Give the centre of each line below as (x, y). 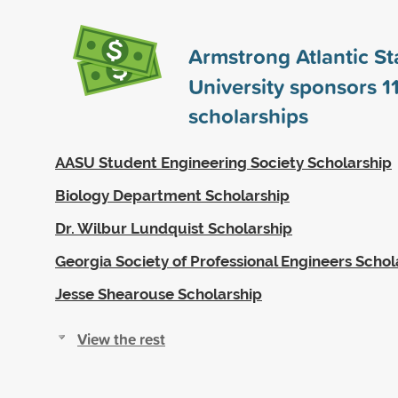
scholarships (248, 115)
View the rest (121, 338)
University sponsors (285, 86)
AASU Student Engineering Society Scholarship (223, 162)
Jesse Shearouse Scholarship (159, 294)
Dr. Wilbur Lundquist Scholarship (174, 228)
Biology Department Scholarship (172, 195)
